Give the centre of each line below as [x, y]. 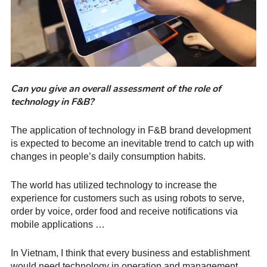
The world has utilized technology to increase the [114, 185]
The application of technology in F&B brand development [131, 130]
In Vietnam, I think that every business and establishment [130, 253]
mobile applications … [58, 224]
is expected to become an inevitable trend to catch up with [132, 143]
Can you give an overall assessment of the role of [116, 89]
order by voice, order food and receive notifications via [124, 211]
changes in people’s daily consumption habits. [108, 156]
